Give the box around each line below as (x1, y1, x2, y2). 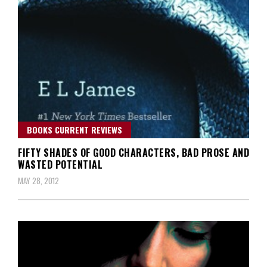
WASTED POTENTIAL (18, 157, 103, 172)
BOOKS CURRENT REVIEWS (27, 123, 122, 136)
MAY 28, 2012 (18, 174, 59, 187)
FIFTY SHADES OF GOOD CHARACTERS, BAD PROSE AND (18, 145, 249, 160)
